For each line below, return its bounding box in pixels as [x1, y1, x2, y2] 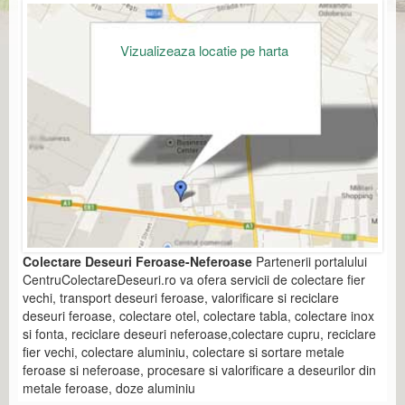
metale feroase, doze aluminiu [23, 379, 195, 398]
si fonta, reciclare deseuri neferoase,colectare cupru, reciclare [23, 325, 376, 344]
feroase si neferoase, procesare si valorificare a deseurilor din [23, 361, 376, 380]
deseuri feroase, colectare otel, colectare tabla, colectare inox [23, 306, 374, 325]
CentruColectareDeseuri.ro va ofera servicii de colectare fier [23, 270, 365, 289]
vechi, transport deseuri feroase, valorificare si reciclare [23, 288, 339, 307]
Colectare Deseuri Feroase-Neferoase [23, 252, 256, 271]
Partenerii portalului [256, 252, 367, 271]
